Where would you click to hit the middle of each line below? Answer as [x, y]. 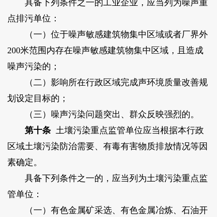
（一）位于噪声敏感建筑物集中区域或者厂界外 [107, 35]
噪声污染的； [33, 67]
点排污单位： [33, 19]
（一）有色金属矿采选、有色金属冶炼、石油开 [107, 210]
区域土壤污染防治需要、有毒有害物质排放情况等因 [107, 147]
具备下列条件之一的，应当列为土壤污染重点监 [107, 178]
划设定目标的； [38, 99]
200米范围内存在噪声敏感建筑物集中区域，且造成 [105, 51]
